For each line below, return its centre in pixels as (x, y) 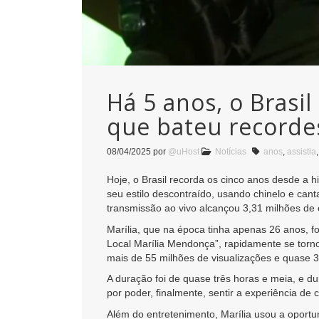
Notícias (231, 152)
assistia (302, 152)
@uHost (184, 152)
